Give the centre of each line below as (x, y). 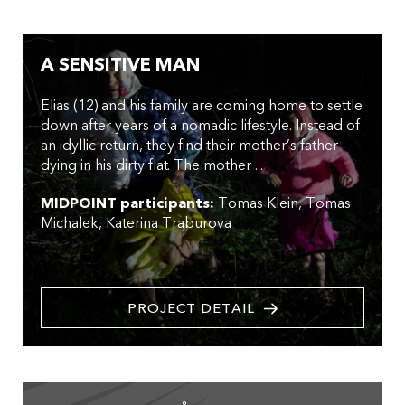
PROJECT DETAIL (191, 309)
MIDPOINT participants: (127, 204)
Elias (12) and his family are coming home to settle (202, 106)
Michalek (70, 224)
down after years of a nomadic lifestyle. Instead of (200, 126)
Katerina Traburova (169, 224)
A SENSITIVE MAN (120, 65)
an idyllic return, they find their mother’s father (189, 146)
